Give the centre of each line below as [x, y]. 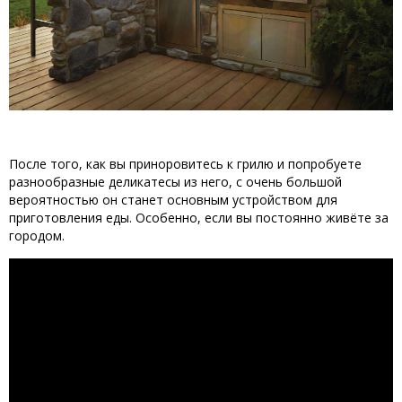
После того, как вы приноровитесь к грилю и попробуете [185, 164]
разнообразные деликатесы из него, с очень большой [175, 182]
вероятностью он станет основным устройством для [173, 200]
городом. [37, 236]
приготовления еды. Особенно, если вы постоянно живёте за [199, 218]
